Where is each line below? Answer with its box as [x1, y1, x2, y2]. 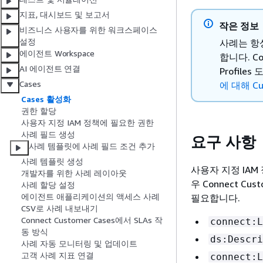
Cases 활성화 [21, 94, 71, 104]
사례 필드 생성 [21, 129, 75, 140]
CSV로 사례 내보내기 [21, 203, 98, 214]
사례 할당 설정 [21, 180, 75, 190]
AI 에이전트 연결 [19, 63, 81, 74]
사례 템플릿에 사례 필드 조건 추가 [29, 141, 155, 151]
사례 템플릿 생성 [21, 156, 83, 167]
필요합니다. [191, 191, 240, 204]
